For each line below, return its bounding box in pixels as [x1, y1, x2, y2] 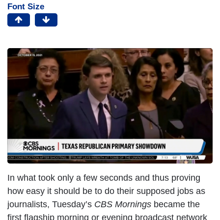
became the [151, 199, 200, 210]
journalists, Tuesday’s [7, 199, 94, 210]
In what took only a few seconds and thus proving [7, 173, 200, 183]
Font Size [7, 2, 44, 12]
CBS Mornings [94, 199, 151, 210]
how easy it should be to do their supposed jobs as [7, 186, 205, 196]
